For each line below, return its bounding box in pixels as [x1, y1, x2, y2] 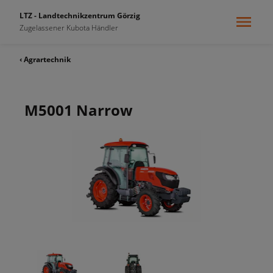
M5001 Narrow [24, 100, 133, 120]
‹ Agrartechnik [19, 54, 71, 65]
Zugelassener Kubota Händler [19, 23, 118, 33]
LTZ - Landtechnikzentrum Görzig [19, 10, 140, 21]
